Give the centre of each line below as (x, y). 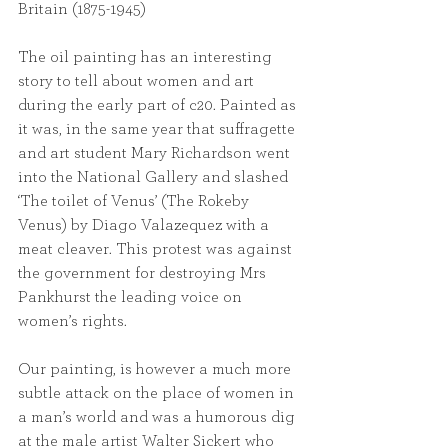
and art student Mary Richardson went (156, 152)
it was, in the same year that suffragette (158, 128)
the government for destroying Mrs (144, 272)
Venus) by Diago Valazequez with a (145, 224)
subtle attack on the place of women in (158, 392)
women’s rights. (72, 320)
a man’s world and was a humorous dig (158, 416)
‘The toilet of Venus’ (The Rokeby (135, 200)
